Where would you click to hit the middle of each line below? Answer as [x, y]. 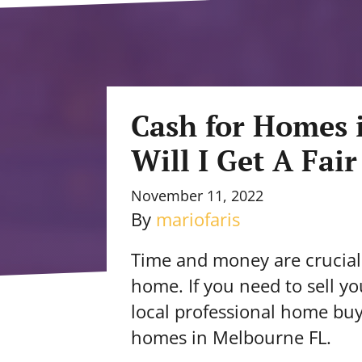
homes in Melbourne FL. [231, 337]
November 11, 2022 [197, 195]
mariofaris [198, 219]
